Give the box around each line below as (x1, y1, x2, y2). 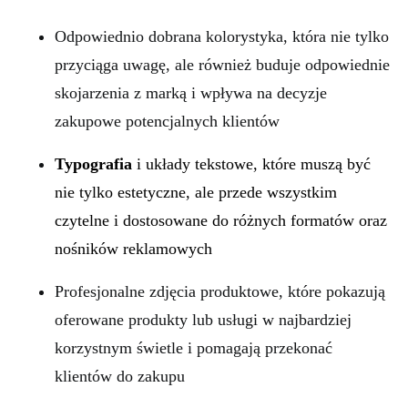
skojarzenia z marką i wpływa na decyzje (55, 84, 327, 102)
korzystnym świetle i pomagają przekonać (55, 339, 332, 357)
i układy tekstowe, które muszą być (132, 155, 371, 173)
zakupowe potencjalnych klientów (55, 112, 280, 130)
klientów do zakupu (55, 367, 185, 385)
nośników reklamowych (55, 240, 212, 258)
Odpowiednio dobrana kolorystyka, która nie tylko (55, 27, 389, 46)
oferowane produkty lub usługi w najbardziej (55, 311, 352, 329)
